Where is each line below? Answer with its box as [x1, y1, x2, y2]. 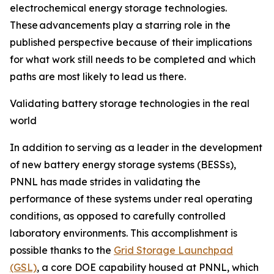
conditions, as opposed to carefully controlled [10, 210, 226, 222]
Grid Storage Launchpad [114, 244, 233, 256]
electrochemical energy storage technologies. [10, 2, 227, 14]
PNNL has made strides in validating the [10, 176, 201, 188]
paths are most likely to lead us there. [10, 70, 186, 83]
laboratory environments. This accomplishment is [10, 227, 237, 239]
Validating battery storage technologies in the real [10, 97, 250, 109]
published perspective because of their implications [10, 36, 252, 48]
